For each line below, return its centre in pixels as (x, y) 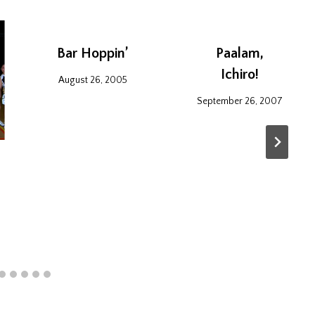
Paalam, (240, 53)
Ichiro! (240, 74)
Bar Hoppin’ (92, 53)
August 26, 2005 (92, 81)
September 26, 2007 (240, 102)
